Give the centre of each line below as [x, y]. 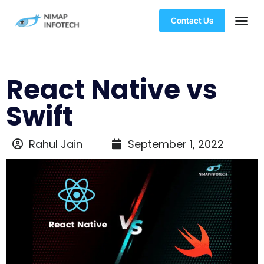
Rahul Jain [55, 144]
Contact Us [192, 20]
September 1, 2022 [176, 144]
